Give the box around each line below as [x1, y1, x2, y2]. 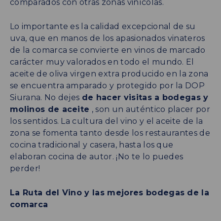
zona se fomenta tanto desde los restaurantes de [10, 128, 211, 138]
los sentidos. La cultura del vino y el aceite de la [10, 116, 203, 126]
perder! [10, 163, 40, 173]
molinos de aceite [10, 104, 90, 114]
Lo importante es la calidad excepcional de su [10, 21, 196, 31]
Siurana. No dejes [10, 92, 82, 102]
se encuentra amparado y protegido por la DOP [10, 80, 205, 90]
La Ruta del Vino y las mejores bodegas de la [10, 187, 210, 197]
